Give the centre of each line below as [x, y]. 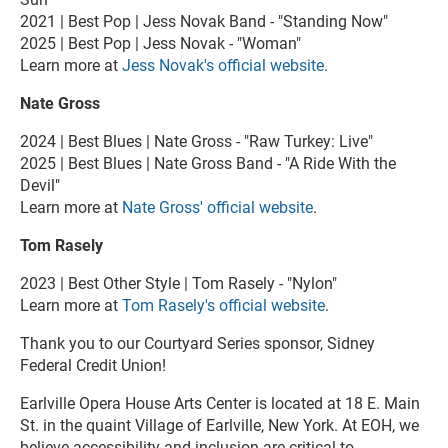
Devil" [40, 186]
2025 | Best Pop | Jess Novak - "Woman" [160, 44]
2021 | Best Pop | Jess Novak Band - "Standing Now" [204, 22]
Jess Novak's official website [223, 66]
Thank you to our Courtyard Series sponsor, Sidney [197, 344]
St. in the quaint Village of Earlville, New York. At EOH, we [219, 426]
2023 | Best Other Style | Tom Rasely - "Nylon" [178, 284]
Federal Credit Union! [93, 366]
